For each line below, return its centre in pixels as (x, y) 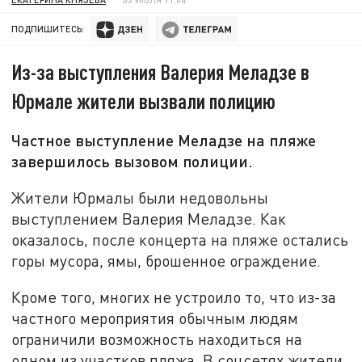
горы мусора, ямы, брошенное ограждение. (166, 260)
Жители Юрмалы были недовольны (140, 197)
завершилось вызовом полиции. (133, 161)
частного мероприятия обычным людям (155, 318)
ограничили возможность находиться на (157, 339)
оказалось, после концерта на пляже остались (180, 239)
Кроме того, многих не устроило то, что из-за (174, 297)
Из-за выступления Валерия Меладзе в (161, 72)
